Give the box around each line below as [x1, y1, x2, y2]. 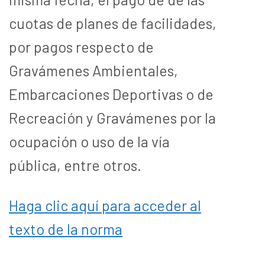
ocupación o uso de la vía [9, 132, 170, 150]
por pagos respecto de [9, 37, 154, 56]
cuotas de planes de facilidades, [9, 14, 216, 32]
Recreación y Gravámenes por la [9, 108, 216, 127]
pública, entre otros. [9, 156, 141, 174]
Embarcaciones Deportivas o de [9, 85, 214, 103]
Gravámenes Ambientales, [9, 61, 178, 79]
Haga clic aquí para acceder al [9, 196, 201, 214]
